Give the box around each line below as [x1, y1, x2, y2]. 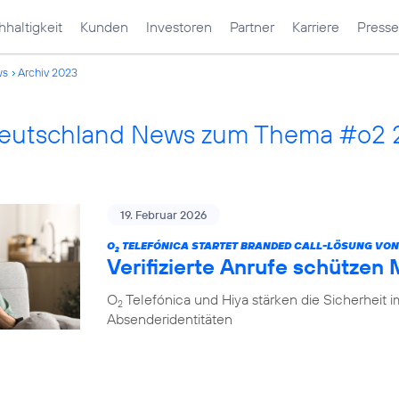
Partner [230, 18, 274, 36]
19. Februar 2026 [120, 208, 207, 222]
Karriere [292, 18, 339, 36]
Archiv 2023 [18, 65, 77, 79]
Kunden [80, 18, 128, 36]
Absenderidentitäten [107, 310, 232, 328]
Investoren [146, 18, 212, 36]
